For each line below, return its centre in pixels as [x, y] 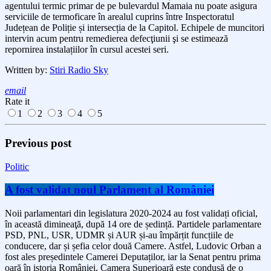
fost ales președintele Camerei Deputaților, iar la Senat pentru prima [133, 257]
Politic [17, 166]
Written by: [27, 70]
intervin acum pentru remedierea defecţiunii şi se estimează [116, 39]
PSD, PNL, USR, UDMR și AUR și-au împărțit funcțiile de [119, 235]
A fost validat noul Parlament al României [109, 190]
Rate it [17, 102]
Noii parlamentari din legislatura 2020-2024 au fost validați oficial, [131, 214]
